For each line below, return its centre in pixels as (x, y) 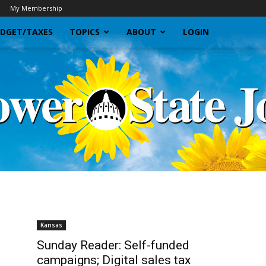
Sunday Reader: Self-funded (113, 245)
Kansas (51, 225)
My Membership (36, 8)
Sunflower (152, 210)
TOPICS (85, 32)
